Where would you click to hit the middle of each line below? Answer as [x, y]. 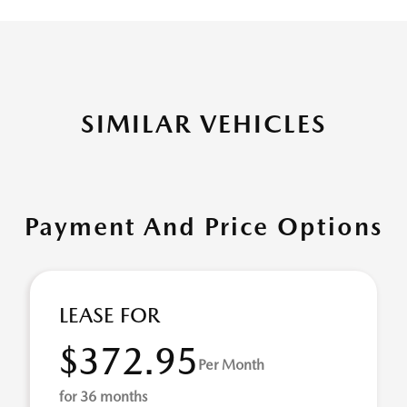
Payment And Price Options [203, 226]
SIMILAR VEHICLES [203, 124]
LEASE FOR [109, 315]
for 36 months [103, 397]
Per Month [231, 364]
